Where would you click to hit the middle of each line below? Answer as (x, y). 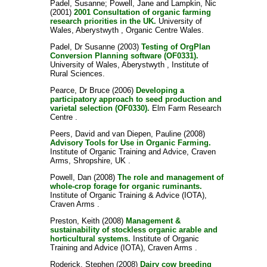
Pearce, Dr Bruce (80, 90)
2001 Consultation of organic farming (142, 12)
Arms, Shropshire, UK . (90, 161)
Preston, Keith (74, 221)
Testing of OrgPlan (176, 47)
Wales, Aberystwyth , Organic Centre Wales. (127, 30)
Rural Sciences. (77, 74)
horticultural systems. (90, 239)
